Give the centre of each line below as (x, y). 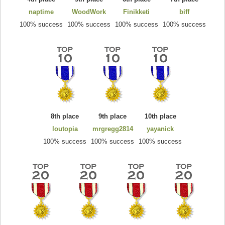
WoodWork (89, 12)
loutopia (65, 129)
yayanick (160, 129)
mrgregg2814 (113, 129)
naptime (41, 12)
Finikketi (136, 12)
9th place (113, 116)
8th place (65, 116)
